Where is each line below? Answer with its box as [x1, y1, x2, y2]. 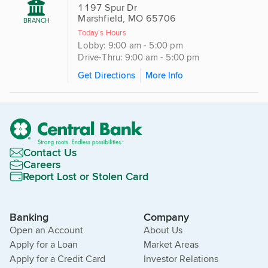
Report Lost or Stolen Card [23, 169, 148, 185]
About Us [144, 223, 182, 237]
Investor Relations [144, 252, 218, 266]
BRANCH [23, 15, 50, 25]
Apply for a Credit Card [10, 252, 105, 266]
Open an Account [10, 223, 83, 237]
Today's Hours [78, 27, 126, 38]
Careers [23, 157, 60, 173]
